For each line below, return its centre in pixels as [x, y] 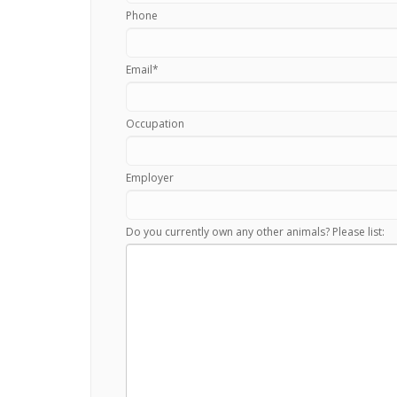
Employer [150, 178]
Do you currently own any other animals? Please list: [255, 232]
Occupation [155, 124]
